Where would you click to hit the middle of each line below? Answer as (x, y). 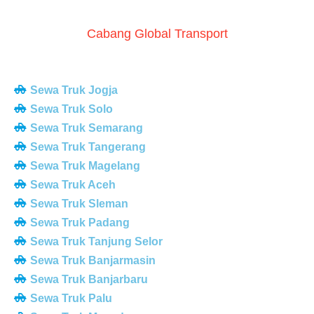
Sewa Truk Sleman (79, 203)
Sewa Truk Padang (80, 222)
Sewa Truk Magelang (85, 165)
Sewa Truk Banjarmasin (93, 260)
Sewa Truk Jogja (74, 90)
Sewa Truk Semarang (86, 128)
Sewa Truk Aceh (73, 184)
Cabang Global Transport (157, 33)
